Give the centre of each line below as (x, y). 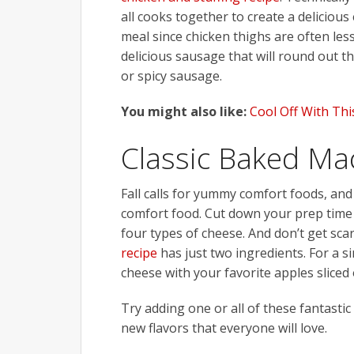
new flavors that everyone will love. (224, 328)
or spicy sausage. (171, 76)
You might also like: (185, 112)
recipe (139, 253)
